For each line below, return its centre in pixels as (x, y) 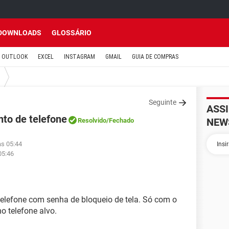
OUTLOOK (15, 57)
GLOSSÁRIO (72, 33)
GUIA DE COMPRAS (155, 57)
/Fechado (120, 120)
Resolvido (92, 120)
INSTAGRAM (79, 57)
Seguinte (163, 102)
